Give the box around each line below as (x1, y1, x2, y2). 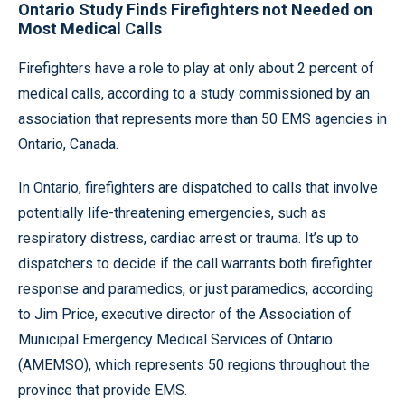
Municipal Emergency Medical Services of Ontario (18, 331, 333, 348)
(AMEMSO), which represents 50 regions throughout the (18, 356, 370, 373)
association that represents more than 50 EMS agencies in (18, 110, 387, 127)
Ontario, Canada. (18, 136, 118, 153)
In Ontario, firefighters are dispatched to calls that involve (18, 179, 378, 196)
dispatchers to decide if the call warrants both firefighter (18, 255, 372, 272)
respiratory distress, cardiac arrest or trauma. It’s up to (18, 230, 359, 247)
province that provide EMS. (18, 381, 187, 399)
